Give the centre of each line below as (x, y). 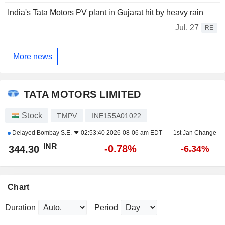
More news (33, 56)
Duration (20, 208)
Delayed (24, 133)
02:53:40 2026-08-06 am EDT (122, 133)
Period (106, 208)
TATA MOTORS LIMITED (82, 94)
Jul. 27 (187, 28)
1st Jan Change (195, 133)
